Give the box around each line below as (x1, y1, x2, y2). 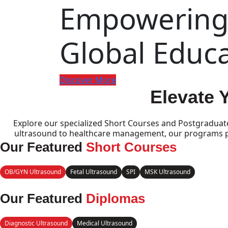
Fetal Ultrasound (70, 167, 117, 176)
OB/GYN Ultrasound (5, 167, 61, 176)
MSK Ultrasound (145, 167, 190, 176)
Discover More (60, 74, 116, 85)
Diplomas (86, 191, 145, 206)
